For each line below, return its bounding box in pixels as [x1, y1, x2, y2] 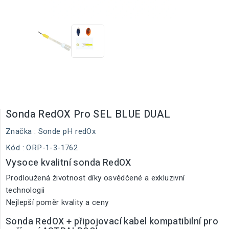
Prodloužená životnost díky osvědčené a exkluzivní [6, 172, 185, 184]
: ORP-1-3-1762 [22, 142, 78, 153]
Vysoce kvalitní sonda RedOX [6, 156, 131, 170]
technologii [6, 185, 45, 196]
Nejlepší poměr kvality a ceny [6, 197, 109, 208]
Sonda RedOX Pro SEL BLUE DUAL [6, 107, 171, 122]
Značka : [6, 126, 36, 137]
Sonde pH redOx [38, 126, 96, 137]
